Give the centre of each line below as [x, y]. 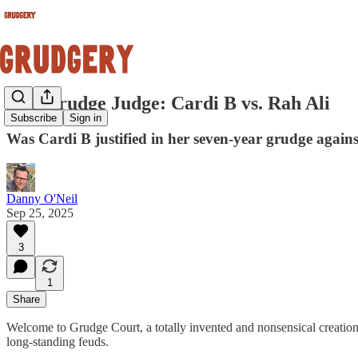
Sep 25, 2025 [40, 213]
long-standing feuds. [58, 341]
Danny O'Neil [42, 198]
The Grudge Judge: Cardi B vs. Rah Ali [168, 103]
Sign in [86, 118]
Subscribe [34, 118]
